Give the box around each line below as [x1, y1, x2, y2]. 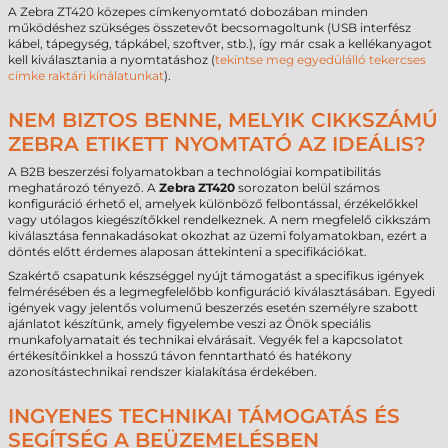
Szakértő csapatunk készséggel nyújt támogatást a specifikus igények [8, 268, 424, 283]
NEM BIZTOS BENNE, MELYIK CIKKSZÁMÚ [8, 108, 438, 132]
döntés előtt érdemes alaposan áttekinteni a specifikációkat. [8, 244, 367, 259]
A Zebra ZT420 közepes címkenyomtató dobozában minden [8, 4, 368, 19]
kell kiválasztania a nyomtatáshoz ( [8, 52, 215, 67]
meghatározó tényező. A [8, 180, 159, 195]
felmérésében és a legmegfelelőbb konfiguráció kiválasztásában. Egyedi [8, 284, 435, 299]
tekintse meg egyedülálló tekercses [215, 52, 426, 67]
